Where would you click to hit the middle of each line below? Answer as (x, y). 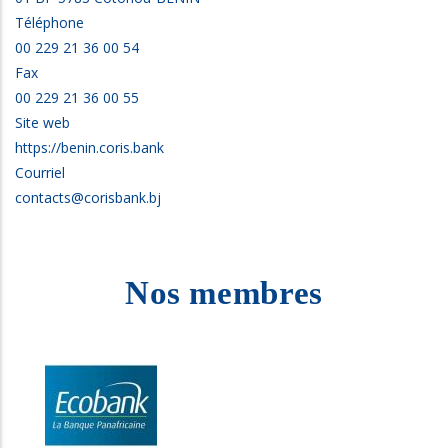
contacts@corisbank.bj (88, 197)
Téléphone (49, 22)
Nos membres (224, 293)
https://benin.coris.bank (89, 147)
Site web (42, 122)
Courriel (40, 172)
